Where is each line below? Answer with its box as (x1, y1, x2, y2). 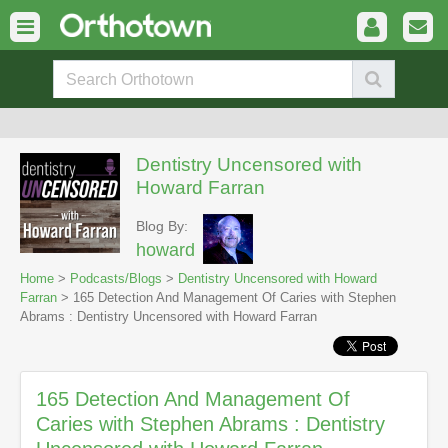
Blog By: (136, 218, 188, 234)
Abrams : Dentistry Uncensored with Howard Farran (20, 309, 317, 324)
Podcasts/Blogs (70, 271, 162, 286)
